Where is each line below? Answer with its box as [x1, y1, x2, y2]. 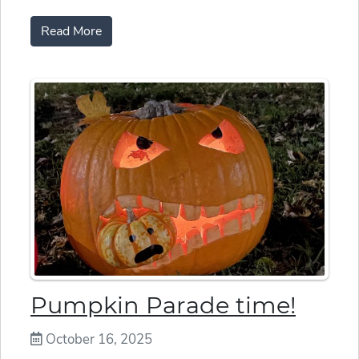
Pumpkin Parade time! [30, 291, 296, 320]
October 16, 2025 [42, 330, 152, 349]
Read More [41, 22, 102, 40]
